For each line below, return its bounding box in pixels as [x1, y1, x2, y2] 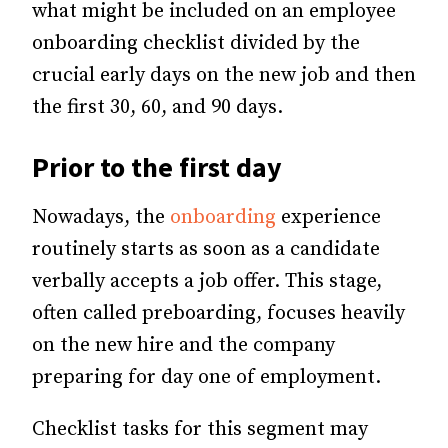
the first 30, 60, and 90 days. [32, 95, 283, 120]
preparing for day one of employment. [32, 365, 381, 390]
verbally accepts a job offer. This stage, [32, 269, 382, 294]
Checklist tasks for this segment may [32, 417, 368, 442]
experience [276, 205, 381, 230]
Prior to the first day [32, 149, 282, 185]
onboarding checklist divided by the [32, 31, 360, 56]
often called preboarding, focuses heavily [32, 301, 405, 326]
